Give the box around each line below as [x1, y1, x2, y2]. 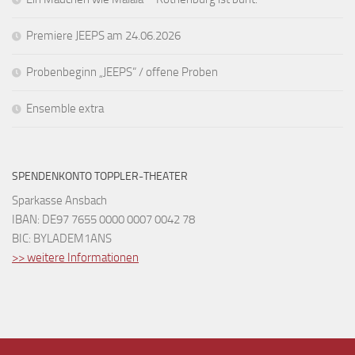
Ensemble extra [26, 101, 104, 116]
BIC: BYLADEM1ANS [12, 231, 112, 246]
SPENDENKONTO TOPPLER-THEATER [12, 169, 188, 183]
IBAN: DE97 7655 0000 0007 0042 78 [12, 212, 195, 227]
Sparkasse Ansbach [12, 193, 107, 208]
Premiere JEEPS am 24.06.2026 [26, 28, 181, 43]
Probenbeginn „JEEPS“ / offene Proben [26, 64, 218, 79]
